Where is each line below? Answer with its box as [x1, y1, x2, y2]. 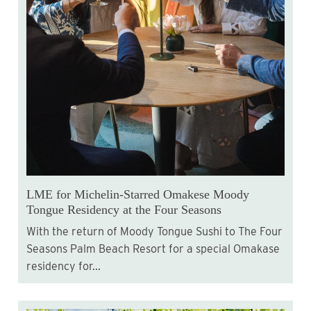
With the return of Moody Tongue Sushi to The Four [26, 225, 36, 239]
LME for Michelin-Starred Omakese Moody [26, 187, 249, 202]
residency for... [26, 260, 101, 274]
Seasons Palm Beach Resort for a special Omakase [26, 242, 280, 256]
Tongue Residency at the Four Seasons [26, 203, 221, 217]
